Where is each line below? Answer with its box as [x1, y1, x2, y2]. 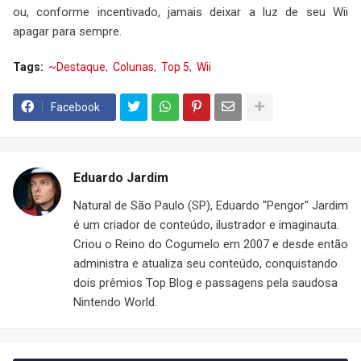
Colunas [113, 60, 154, 73]
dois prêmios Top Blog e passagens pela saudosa [73, 275, 338, 290]
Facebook [51, 100, 100, 114]
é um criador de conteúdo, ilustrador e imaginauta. [73, 217, 339, 232]
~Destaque [48, 60, 106, 73]
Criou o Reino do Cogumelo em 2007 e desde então [73, 236, 348, 251]
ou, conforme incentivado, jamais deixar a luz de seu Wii [13, 4, 348, 19]
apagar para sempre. [13, 23, 122, 39]
